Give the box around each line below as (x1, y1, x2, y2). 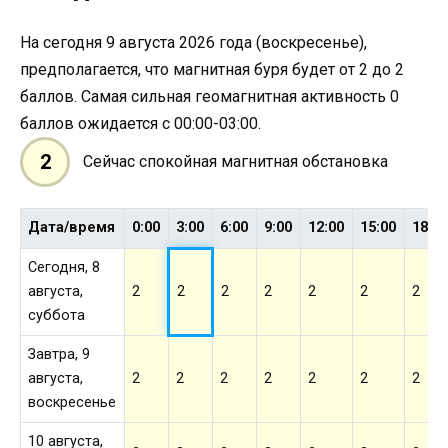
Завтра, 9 (28, 346, 91, 364)
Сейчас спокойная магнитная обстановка (83, 152, 388, 172)
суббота (28, 307, 86, 325)
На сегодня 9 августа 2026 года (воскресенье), (20, 32, 367, 52)
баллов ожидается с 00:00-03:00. (20, 113, 261, 133)
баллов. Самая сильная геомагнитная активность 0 (20, 86, 399, 106)
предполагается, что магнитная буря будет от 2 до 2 (20, 59, 404, 79)
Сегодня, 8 (28, 259, 101, 277)
